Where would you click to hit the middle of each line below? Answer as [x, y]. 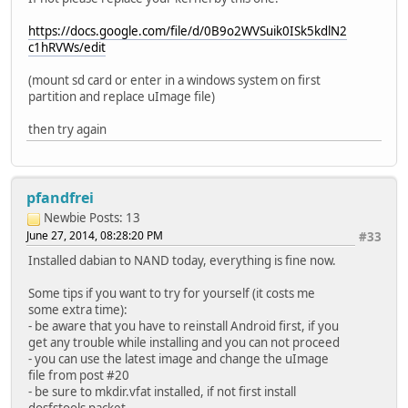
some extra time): [78, 310]
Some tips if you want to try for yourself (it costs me [172, 294]
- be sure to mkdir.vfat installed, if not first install [162, 392]
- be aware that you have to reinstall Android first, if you [184, 326]
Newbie [65, 218]
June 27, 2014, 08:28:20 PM [95, 236]
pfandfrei [60, 198]
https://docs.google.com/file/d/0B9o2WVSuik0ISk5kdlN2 [188, 31]
